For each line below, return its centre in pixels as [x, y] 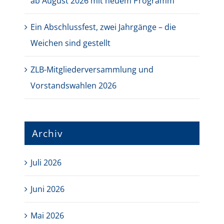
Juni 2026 [48, 189]
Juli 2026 [46, 163]
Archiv [47, 133]
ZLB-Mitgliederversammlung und [92, 69]
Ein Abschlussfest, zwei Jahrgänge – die [103, 27]
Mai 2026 [47, 216]
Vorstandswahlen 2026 [74, 85]
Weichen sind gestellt [71, 43]
